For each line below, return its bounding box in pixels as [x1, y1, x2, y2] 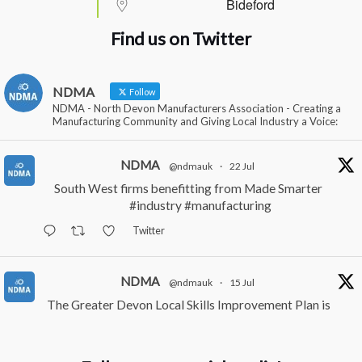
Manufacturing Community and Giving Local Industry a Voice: [53, 114, 338, 128]
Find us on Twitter [111, 27, 251, 50]
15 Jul [229, 276, 255, 288]
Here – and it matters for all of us [59, 314, 242, 329]
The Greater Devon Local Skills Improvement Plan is [46, 297, 330, 312]
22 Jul [229, 159, 255, 172]
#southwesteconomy [143, 330, 258, 346]
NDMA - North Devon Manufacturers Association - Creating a [53, 101, 341, 115]
